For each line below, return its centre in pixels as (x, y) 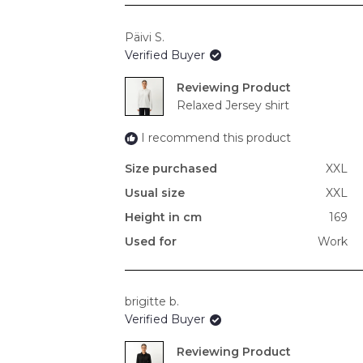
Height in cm (163, 217)
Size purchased (171, 168)
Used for (151, 241)
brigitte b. (152, 302)
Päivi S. (145, 37)
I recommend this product (216, 137)
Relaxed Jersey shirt (233, 105)
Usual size (155, 192)
